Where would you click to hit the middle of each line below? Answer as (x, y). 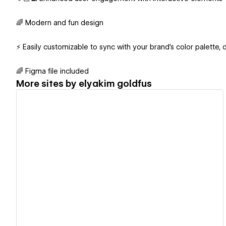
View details (116, 159)
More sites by (47, 83)
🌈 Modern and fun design (60, 23)
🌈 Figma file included (52, 71)
